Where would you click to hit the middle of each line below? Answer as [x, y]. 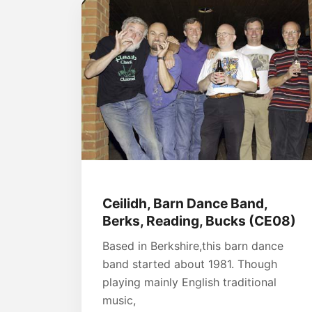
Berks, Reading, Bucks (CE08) [199, 221]
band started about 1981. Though [190, 264]
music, [119, 301]
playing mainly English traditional [189, 282]
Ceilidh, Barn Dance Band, [185, 204]
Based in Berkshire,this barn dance [193, 246]
